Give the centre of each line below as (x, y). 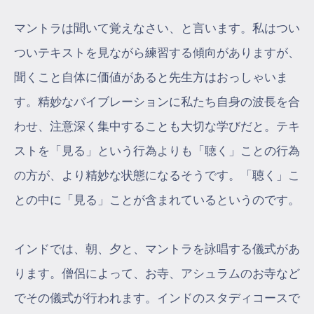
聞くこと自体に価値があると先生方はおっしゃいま (151, 78)
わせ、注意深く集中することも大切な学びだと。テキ (157, 127)
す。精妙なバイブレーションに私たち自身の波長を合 (157, 102)
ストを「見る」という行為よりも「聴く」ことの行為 (157, 151)
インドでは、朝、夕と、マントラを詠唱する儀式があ (157, 250)
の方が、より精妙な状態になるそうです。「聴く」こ (157, 176)
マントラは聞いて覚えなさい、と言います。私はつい (157, 29)
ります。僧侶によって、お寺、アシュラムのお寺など (157, 274)
